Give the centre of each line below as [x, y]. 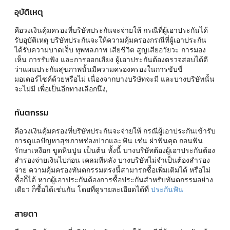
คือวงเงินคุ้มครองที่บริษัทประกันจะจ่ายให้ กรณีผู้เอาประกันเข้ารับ [115, 131]
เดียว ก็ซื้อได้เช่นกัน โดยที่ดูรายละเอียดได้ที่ [83, 189]
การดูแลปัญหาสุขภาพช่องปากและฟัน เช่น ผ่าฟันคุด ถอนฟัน [109, 141]
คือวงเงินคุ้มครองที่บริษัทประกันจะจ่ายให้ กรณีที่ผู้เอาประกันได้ [111, 30]
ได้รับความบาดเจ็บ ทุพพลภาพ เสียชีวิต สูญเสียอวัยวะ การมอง [110, 49]
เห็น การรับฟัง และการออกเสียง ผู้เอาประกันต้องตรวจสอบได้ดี [111, 59]
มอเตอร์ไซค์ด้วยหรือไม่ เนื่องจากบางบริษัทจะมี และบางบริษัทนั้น [114, 79]
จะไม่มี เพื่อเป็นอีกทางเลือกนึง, [61, 88]
